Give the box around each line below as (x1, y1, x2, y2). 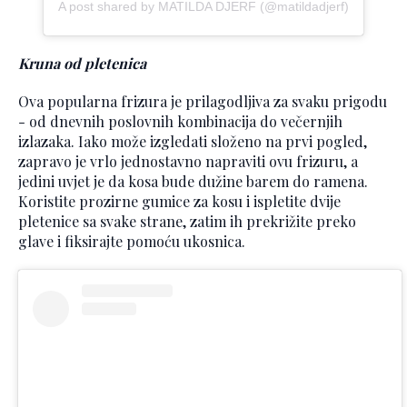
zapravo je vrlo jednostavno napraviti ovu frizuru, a (18, 151, 358, 171)
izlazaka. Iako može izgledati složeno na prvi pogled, (18, 131, 367, 151)
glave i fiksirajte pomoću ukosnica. (18, 231, 245, 251)
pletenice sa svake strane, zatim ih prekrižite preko (18, 211, 356, 231)
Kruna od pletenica (18, 53, 146, 73)
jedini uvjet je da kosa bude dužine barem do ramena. (18, 171, 368, 191)
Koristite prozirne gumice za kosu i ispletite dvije (18, 191, 341, 211)
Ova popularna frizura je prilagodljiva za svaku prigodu (18, 91, 387, 111)
